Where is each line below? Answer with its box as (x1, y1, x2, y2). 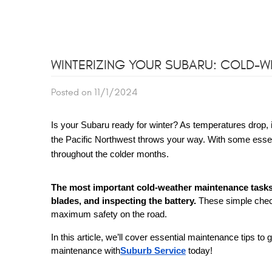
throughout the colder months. (51, 149, 169, 159)
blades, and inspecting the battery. (51, 196, 196, 206)
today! (186, 246, 212, 256)
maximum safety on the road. (51, 209, 167, 219)
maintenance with (51, 246, 120, 256)
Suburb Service (120, 246, 186, 256)
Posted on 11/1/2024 (51, 87, 138, 98)
